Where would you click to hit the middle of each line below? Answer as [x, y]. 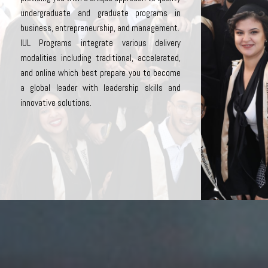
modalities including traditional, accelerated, [100, 57]
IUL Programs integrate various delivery [100, 42]
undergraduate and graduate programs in [100, 13]
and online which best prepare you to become [100, 72]
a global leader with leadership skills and [100, 87]
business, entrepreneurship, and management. [100, 28]
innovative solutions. [56, 102]
